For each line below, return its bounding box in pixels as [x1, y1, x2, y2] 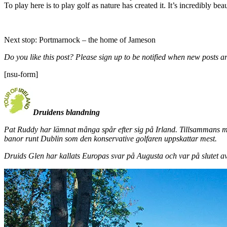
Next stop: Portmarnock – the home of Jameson [4, 35, 156, 44]
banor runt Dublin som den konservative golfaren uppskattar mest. [4, 134, 217, 143]
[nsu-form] [4, 69, 38, 79]
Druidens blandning [33, 107, 100, 117]
